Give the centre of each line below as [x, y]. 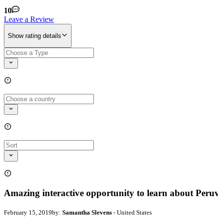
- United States [132, 212]
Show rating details [35, 36]
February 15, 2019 [28, 212]
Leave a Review [29, 19]
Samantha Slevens [87, 212]
